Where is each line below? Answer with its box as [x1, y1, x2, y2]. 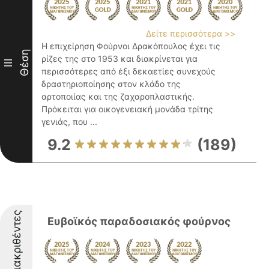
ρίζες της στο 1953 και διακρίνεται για [41, 53, 198, 64]
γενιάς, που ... [41, 116, 97, 127]
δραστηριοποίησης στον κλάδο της [41, 79, 181, 89]
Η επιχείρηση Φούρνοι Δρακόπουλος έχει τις [41, 41, 220, 51]
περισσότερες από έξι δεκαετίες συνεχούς [41, 66, 216, 76]
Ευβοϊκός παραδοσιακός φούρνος [47, 215, 231, 228]
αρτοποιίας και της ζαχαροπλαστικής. [41, 91, 195, 101]
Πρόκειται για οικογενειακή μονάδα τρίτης [41, 104, 213, 114]
